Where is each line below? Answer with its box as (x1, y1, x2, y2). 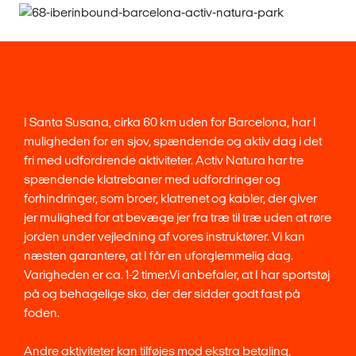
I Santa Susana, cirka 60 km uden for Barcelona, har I (24, 115, 316, 129)
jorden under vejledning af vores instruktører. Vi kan (24, 230, 305, 243)
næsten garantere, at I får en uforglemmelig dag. (24, 249, 293, 262)
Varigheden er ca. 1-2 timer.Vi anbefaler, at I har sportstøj (24, 268, 330, 281)
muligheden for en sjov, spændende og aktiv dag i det (24, 134, 322, 148)
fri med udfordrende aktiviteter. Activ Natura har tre (24, 153, 304, 167)
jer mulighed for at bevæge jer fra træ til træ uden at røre (24, 211, 331, 224)
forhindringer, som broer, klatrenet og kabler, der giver (24, 192, 317, 205)
